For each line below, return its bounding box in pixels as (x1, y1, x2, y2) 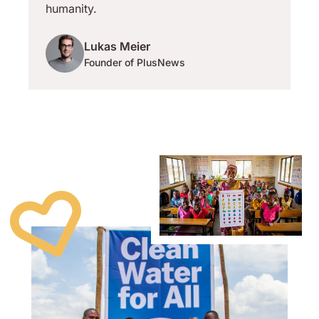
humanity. (46, 1, 97, 16)
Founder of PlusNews (84, 56, 185, 68)
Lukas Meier (84, 38, 150, 53)
